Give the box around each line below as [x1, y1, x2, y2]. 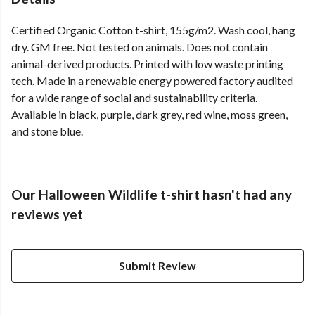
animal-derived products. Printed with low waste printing [11, 57, 283, 71]
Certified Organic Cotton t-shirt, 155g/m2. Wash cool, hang [11, 23, 295, 37]
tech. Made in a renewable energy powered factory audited [11, 74, 293, 88]
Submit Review [119, 259, 196, 273]
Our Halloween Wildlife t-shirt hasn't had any [11, 186, 292, 203]
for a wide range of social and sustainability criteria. [11, 91, 257, 105]
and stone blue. [11, 124, 83, 139]
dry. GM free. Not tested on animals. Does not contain [11, 40, 268, 54]
